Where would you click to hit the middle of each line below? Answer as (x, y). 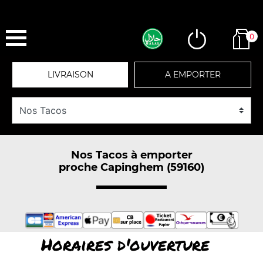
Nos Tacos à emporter (131, 155)
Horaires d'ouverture (125, 244)
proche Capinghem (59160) (131, 167)
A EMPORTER (193, 75)
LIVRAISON (70, 75)
